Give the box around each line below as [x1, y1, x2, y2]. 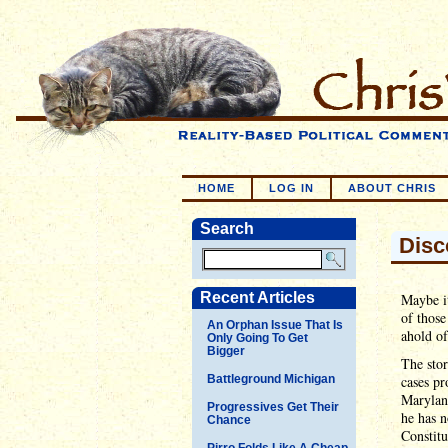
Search [200, 220, 254, 237]
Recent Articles [200, 288, 315, 306]
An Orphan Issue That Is [207, 317, 343, 332]
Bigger [207, 343, 245, 358]
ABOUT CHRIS [348, 182, 436, 194]
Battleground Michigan [207, 371, 335, 386]
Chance [207, 412, 251, 427]
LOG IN [269, 182, 314, 194]
